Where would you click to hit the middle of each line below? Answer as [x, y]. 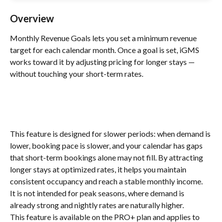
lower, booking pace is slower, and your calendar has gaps [107, 146]
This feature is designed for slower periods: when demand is [111, 134]
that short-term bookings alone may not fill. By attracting [107, 158]
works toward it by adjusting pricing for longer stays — [103, 62]
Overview [32, 18]
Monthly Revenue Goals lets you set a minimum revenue [104, 38]
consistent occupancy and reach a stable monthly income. [106, 181]
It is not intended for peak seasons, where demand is [98, 193]
